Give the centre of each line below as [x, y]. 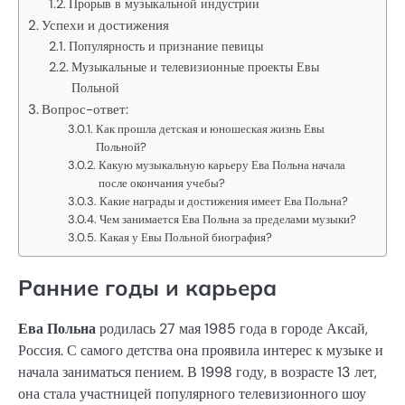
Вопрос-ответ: [85, 109]
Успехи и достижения [106, 25]
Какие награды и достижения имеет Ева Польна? [224, 201]
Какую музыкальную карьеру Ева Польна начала [222, 165]
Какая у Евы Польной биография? [186, 237]
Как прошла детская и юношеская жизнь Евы [211, 128]
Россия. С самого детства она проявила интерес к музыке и [201, 350]
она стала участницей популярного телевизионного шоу [192, 393]
